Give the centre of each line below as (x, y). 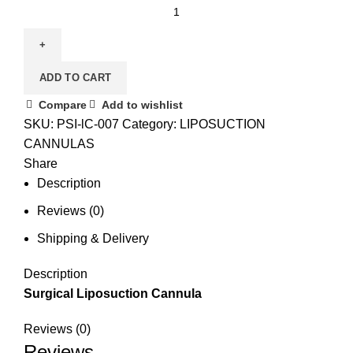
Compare (63, 105)
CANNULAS (59, 143)
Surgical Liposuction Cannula (113, 293)
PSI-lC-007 (88, 124)
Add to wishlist (142, 105)
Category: (151, 124)
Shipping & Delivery (93, 238)
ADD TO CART (76, 77)
